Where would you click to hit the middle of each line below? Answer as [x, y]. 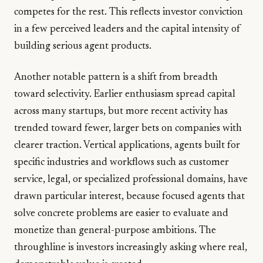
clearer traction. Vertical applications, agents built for [127, 146]
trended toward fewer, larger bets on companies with [128, 129]
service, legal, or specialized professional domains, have [131, 180]
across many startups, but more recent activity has [121, 112]
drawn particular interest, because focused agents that [129, 197]
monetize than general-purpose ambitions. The [115, 231]
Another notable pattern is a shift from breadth [116, 77]
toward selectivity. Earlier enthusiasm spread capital [125, 95]
